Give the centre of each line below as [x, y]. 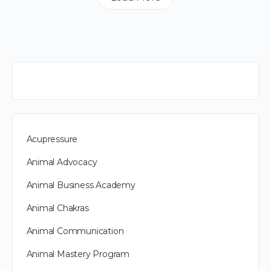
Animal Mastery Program [78, 254]
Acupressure [52, 139]
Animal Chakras [57, 208]
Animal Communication [75, 231]
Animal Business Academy [81, 185]
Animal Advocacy [62, 162]
